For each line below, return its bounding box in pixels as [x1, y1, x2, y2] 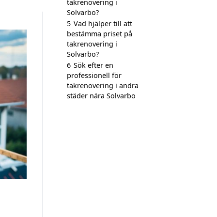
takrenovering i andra [67, 81, 139, 90]
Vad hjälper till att [74, 19, 132, 28]
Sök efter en [74, 61, 113, 70]
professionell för [67, 71, 122, 80]
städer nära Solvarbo [67, 91, 136, 100]
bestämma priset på [67, 29, 132, 38]
